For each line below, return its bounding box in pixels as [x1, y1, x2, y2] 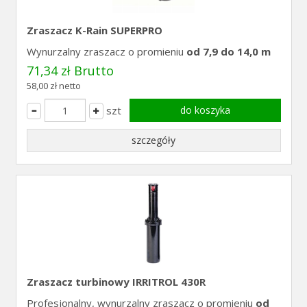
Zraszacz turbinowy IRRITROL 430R [26, 275, 206, 288]
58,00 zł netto [26, 79, 81, 92]
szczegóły [132, 134, 175, 147]
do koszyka [180, 103, 230, 116]
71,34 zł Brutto [26, 62, 114, 79]
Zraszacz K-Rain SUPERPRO [26, 23, 162, 37]
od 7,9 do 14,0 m [186, 45, 271, 58]
